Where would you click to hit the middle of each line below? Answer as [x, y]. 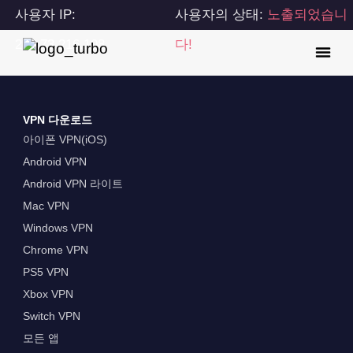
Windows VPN [58, 228]
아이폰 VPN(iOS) [65, 140]
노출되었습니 [308, 15]
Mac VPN [46, 206]
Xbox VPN [48, 294]
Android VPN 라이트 [72, 184]
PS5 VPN [45, 272]
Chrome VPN [55, 250]
